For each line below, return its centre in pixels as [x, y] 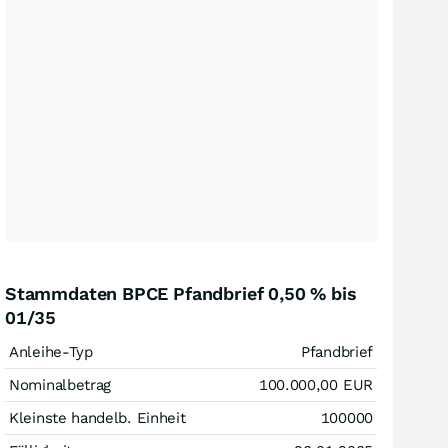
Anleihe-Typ [51, 352]
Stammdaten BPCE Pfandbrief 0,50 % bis [181, 293]
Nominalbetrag [60, 385]
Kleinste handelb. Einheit [97, 418]
